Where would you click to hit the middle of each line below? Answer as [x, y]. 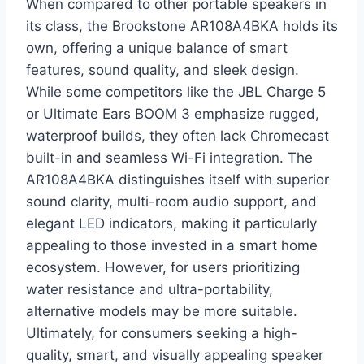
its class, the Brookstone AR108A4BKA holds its [182, 26]
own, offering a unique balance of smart [157, 48]
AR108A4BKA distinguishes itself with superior [178, 180]
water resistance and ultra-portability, [149, 290]
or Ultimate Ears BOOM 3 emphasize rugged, [173, 114]
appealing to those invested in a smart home [172, 246]
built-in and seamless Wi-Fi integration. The [169, 158]
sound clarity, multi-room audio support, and [171, 202]
